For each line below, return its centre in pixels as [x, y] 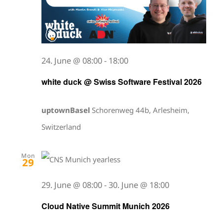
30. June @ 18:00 [139, 185]
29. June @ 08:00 [72, 185]
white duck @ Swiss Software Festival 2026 [122, 82]
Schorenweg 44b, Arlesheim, [141, 110]
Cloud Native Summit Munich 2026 [106, 206]
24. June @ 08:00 [72, 61]
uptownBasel [67, 110]
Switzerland [61, 127]
